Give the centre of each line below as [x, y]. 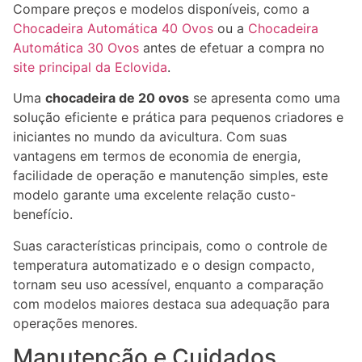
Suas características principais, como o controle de [170, 245]
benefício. [43, 215]
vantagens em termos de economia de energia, [157, 156]
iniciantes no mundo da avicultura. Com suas [150, 137]
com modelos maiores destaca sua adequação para [171, 303]
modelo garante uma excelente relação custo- [154, 195]
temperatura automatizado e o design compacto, [164, 265]
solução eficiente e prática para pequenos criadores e [178, 118]
